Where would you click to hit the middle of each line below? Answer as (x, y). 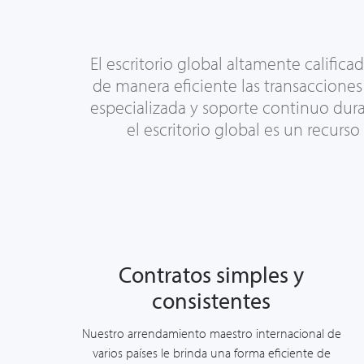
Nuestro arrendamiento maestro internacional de (211, 333)
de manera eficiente (165, 85)
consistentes (211, 300)
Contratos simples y (211, 274)
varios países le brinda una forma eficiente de (211, 353)
